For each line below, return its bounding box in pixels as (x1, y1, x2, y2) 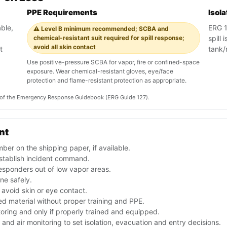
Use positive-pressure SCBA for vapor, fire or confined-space (27, 58, 200, 66)
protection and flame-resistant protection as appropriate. (27, 77, 186, 85)
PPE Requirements (27, 8, 97, 18)
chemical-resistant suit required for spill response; (33, 34, 184, 42)
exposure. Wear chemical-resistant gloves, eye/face (27, 67, 173, 75)
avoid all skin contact (33, 43, 96, 51)
